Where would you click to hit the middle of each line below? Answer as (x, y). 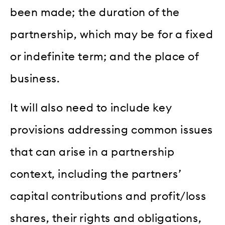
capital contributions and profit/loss (108, 196)
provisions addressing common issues (112, 130)
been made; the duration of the (95, 12)
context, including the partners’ (96, 174)
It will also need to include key (91, 108)
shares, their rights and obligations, (106, 218)
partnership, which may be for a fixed (112, 34)
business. (35, 79)
